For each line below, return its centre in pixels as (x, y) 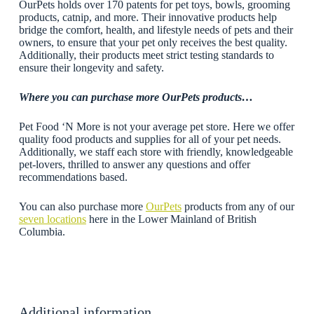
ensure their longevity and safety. (91, 67)
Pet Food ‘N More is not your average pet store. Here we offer (156, 126)
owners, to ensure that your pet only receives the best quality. (153, 42)
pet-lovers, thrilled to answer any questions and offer (134, 164)
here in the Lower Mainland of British (171, 219)
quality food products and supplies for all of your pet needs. (150, 139)
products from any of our (238, 206)
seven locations (52, 219)
